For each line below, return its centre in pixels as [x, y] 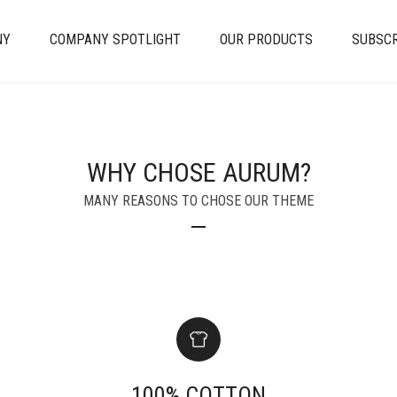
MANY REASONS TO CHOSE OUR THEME [198, 201]
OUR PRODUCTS [266, 39]
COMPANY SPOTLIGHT [115, 39]
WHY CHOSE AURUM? [198, 172]
